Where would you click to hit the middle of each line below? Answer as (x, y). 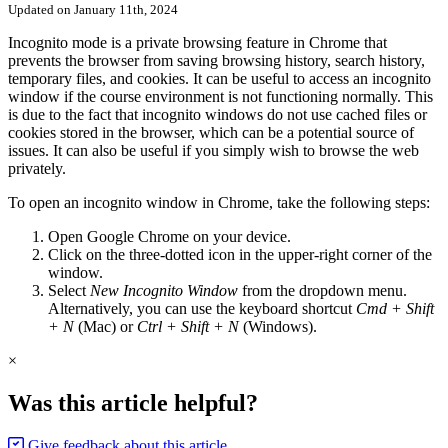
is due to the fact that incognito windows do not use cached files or (217, 114)
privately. (37, 168)
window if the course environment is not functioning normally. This (220, 96)
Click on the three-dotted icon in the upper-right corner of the (240, 254)
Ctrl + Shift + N (188, 326)
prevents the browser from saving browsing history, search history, (216, 60)
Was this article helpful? (133, 402)
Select (69, 290)
